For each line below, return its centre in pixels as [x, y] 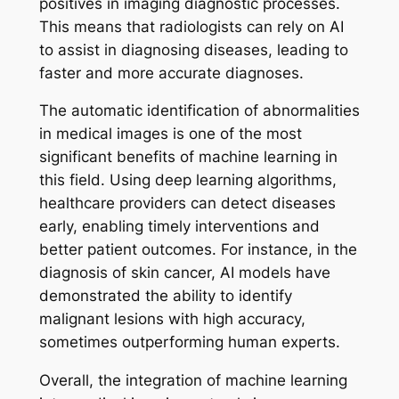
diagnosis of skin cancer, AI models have [184, 273]
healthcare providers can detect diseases [187, 204]
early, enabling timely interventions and [179, 227]
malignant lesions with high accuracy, [172, 319]
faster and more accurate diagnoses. [171, 73]
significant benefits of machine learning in [188, 157]
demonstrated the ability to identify [165, 296]
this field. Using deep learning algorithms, [187, 180]
